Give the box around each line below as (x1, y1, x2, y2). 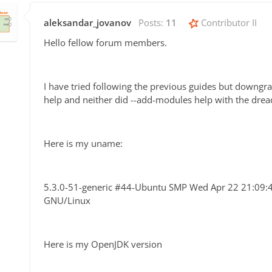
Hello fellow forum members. (44, 36, 167, 49)
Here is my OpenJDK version (44, 238, 162, 251)
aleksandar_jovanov (44, 16, 131, 29)
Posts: (138, 16, 166, 29)
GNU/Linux (44, 194, 90, 207)
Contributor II (199, 16, 257, 29)
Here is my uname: (44, 137, 123, 150)
